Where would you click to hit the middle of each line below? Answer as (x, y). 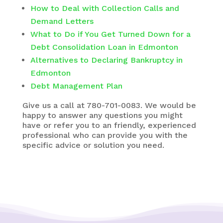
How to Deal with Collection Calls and (105, 8)
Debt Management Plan (76, 86)
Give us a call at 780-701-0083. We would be (109, 106)
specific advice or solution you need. (93, 145)
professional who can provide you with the (105, 135)
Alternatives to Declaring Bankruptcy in (106, 60)
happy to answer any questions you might (102, 115)
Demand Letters (62, 21)
